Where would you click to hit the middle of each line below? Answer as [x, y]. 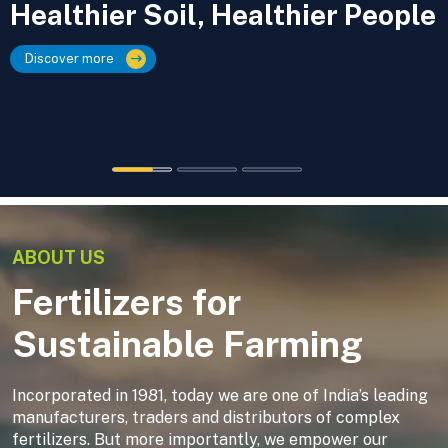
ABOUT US [58, 257]
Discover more [69, 58]
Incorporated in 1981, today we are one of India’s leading [220, 395]
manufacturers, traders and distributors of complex [206, 417]
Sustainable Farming [187, 344]
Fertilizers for [126, 302]
